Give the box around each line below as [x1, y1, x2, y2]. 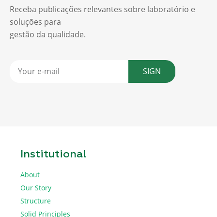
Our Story [20, 183, 51, 192]
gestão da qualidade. [10, 29, 86, 40]
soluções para [10, 16, 63, 27]
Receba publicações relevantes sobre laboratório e [10, 3, 195, 15]
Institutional [20, 149, 86, 160]
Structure [20, 196, 51, 205]
